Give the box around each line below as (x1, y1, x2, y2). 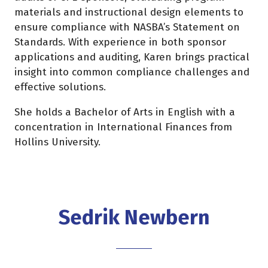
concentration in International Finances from (14, 120, 232, 133)
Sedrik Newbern (58, 205, 210, 230)
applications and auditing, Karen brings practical (14, 50, 249, 63)
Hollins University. (14, 135, 100, 148)
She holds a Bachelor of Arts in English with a (14, 105, 235, 118)
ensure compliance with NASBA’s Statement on (14, 20, 240, 33)
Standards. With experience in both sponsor (14, 35, 226, 48)
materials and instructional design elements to (14, 5, 243, 19)
